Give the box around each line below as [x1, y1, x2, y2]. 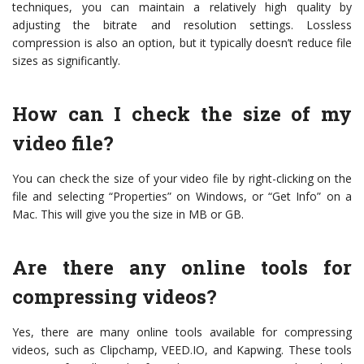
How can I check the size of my [12, 101, 352, 127]
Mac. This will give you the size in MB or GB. [12, 206, 244, 222]
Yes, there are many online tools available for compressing [12, 324, 352, 340]
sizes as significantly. [12, 53, 120, 68]
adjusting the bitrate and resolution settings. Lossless [12, 17, 352, 32]
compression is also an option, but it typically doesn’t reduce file [12, 35, 352, 50]
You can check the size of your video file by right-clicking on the [12, 171, 352, 186]
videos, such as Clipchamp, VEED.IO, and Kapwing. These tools [12, 342, 352, 357]
